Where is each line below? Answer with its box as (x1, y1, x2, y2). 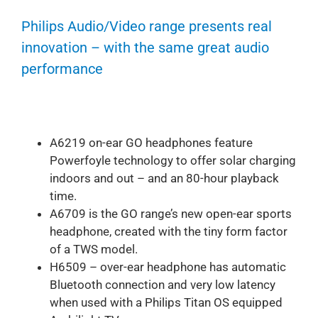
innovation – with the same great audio (21, 38, 269, 56)
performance (21, 60, 103, 77)
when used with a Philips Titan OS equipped (49, 295, 283, 309)
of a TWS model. (49, 241, 138, 256)
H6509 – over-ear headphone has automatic (49, 259, 286, 274)
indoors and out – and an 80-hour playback (49, 170, 279, 185)
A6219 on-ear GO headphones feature (49, 135, 253, 150)
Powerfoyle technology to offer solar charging (49, 153, 296, 168)
